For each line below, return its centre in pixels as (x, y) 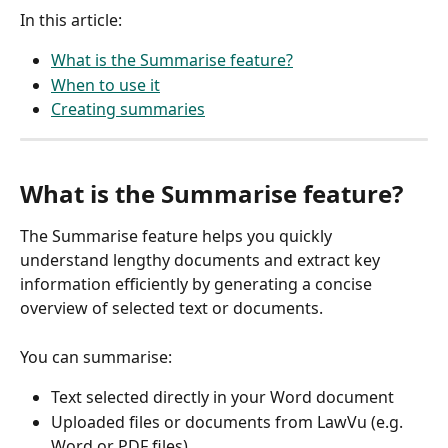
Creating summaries (128, 109)
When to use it (105, 84)
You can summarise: (96, 356)
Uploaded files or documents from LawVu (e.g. (229, 421)
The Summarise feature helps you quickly (178, 236)
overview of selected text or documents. (173, 308)
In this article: (73, 20)
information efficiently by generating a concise (198, 284)
